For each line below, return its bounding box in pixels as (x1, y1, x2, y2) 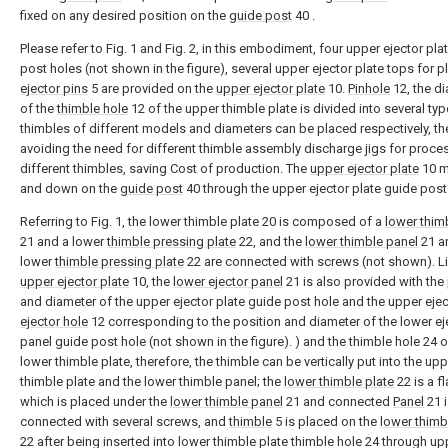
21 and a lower (20, 233, 107, 249)
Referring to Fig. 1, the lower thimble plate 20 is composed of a (20, 213, 385, 229)
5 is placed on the (272, 413, 380, 429)
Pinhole (348, 80, 390, 96)
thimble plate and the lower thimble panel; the (20, 373, 284, 389)
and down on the (20, 180, 120, 196)
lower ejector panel (173, 273, 283, 289)
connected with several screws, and (20, 413, 229, 429)
